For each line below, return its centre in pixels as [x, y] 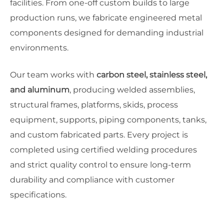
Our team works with [53, 75]
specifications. [38, 195]
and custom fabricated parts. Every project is [99, 135]
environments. [39, 48]
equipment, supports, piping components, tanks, [108, 120]
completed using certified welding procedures [103, 150]
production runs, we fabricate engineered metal [106, 18]
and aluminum [40, 90]
